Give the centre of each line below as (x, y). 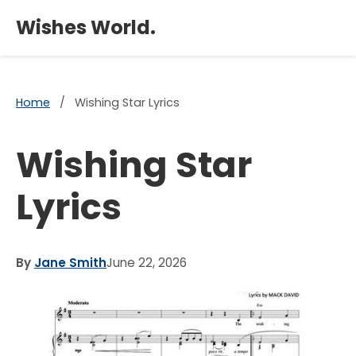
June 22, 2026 (147, 263)
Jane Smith (70, 263)
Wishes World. (86, 27)
